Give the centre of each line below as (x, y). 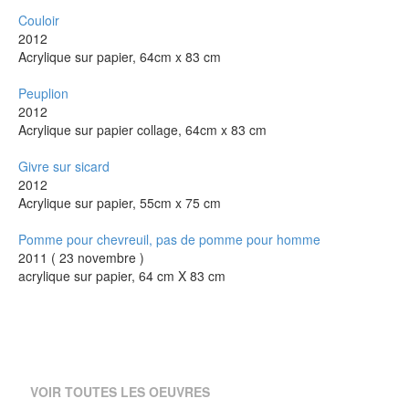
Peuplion (43, 93)
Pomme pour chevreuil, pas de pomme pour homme (169, 239)
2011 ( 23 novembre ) (81, 257)
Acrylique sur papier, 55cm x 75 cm (120, 202)
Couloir (39, 20)
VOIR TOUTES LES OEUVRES (120, 391)
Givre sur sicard (64, 166)
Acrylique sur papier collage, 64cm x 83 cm (142, 129)
